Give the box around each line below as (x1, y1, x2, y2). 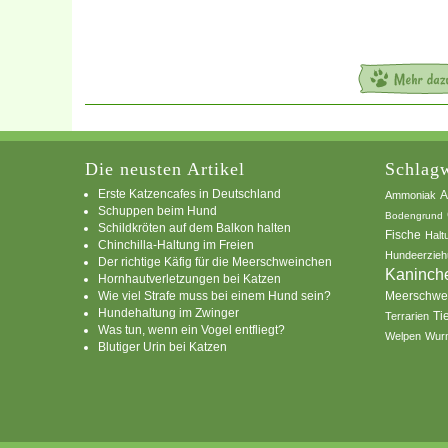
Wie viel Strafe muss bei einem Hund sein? (98, 288, 331, 302)
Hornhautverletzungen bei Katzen (98, 271, 281, 285)
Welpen (385, 329, 421, 342)
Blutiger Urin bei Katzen (98, 339, 227, 353)
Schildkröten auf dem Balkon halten (98, 220, 291, 234)
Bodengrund (385, 209, 443, 221)
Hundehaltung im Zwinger (98, 305, 239, 319)
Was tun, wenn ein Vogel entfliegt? (98, 322, 285, 336)
